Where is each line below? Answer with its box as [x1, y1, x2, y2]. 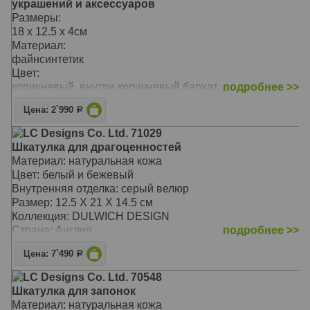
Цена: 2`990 [24, 105, 77, 116]
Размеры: [12, 11, 61, 24]
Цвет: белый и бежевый [12, 169, 134, 181]
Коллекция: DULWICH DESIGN [12, 210, 170, 223]
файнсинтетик [12, 53, 84, 65]
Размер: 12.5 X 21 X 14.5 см [12, 197, 153, 209]
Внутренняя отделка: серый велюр [12, 183, 189, 195]
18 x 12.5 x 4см [12, 25, 87, 37]
